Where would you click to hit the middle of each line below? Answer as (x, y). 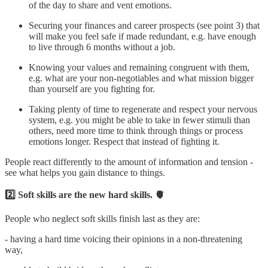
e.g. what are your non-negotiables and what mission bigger (141, 78)
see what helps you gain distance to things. (85, 172)
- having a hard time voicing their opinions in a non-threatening (124, 239)
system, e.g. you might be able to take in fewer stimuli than (139, 120)
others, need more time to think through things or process (136, 130)
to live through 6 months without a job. (102, 47)
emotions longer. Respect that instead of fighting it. (124, 141)
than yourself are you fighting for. (92, 89)
